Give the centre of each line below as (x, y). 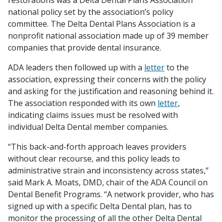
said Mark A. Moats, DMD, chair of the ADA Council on (108, 182)
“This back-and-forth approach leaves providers (97, 147)
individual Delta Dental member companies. (88, 127)
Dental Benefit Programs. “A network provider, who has (111, 194)
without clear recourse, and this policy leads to (94, 159)
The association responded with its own (83, 103)
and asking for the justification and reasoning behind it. (111, 91)
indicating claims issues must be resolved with (93, 115)
